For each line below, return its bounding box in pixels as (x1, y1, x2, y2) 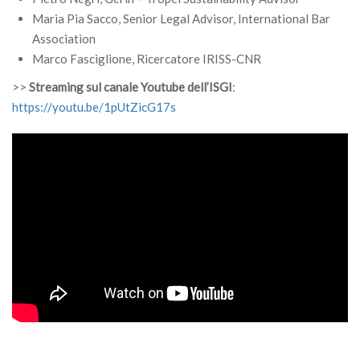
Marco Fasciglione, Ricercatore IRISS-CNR (32, 51, 261, 66)
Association (32, 31, 96, 46)
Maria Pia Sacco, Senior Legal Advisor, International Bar (32, 11, 330, 26)
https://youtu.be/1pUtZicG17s (12, 100, 176, 114)
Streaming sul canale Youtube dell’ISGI (29, 80, 232, 94)
